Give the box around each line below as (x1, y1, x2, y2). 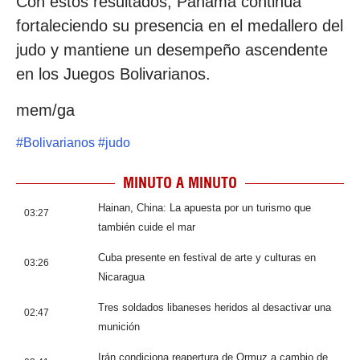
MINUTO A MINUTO (123, 174, 237, 193)
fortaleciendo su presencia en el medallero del (16, 17, 343, 35)
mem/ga (16, 100, 75, 119)
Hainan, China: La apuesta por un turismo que (98, 202, 311, 215)
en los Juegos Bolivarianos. (16, 65, 211, 84)
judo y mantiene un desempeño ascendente (16, 41, 328, 59)
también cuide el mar (98, 221, 195, 234)
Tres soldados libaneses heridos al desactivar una (98, 301, 331, 314)
